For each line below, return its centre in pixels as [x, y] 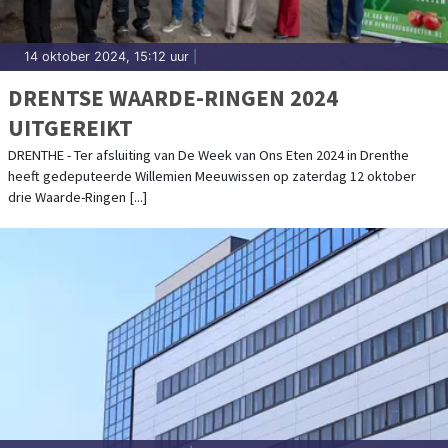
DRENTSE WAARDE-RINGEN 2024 [173, 97]
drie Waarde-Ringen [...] [77, 196]
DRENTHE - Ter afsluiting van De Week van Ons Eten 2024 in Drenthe [208, 154]
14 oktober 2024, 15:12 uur [106, 56]
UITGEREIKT [70, 127]
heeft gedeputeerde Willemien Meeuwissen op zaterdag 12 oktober [212, 175]
